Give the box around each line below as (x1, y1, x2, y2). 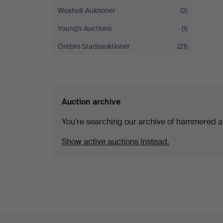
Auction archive (62, 97, 120, 107)
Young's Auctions (58, 24, 111, 33)
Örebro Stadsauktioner (58, 42, 130, 51)
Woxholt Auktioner (58, 6, 115, 15)
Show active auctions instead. (62, 136, 169, 147)
